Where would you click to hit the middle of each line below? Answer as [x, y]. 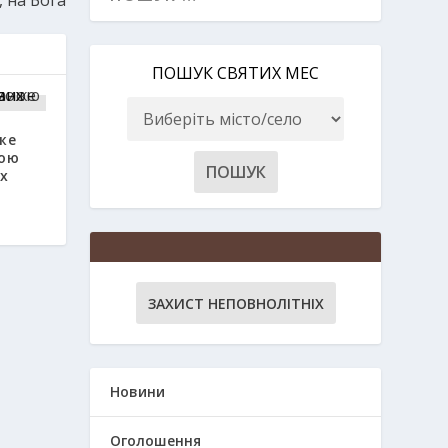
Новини [138, 392]
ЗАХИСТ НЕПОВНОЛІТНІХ [235, 304]
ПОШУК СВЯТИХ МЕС [236, 73]
